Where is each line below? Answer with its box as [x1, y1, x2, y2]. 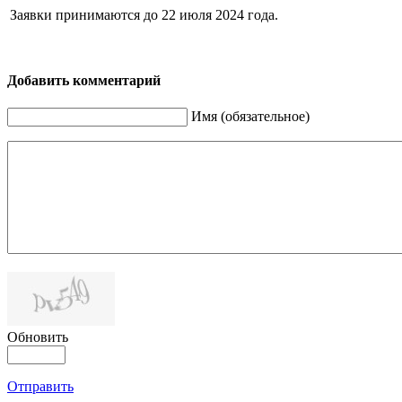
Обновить [7, 329, 68, 345]
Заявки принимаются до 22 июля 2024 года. [10, 6, 278, 22]
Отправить [7, 379, 74, 395]
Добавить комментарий [7, 73, 161, 89]
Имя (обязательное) [191, 109, 310, 125]
